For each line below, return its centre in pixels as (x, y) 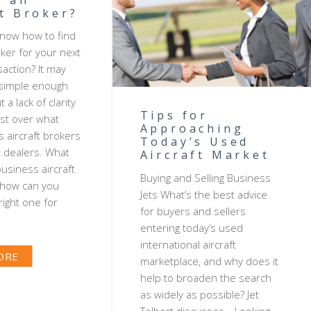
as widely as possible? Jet (199, 294)
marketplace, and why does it (209, 261)
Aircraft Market (205, 155)
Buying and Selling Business (205, 177)
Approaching (192, 129)
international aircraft (188, 244)
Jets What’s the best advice (203, 194)
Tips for (174, 116)
